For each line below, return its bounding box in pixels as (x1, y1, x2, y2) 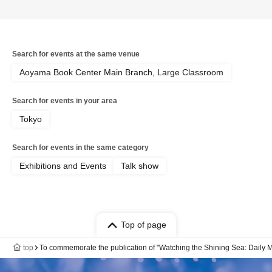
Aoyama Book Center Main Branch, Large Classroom (19, 67, 223, 78)
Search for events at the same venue (12, 50, 140, 59)
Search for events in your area (12, 97, 117, 106)
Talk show (121, 161, 158, 171)
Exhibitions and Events (19, 161, 106, 171)
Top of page (120, 220, 166, 230)
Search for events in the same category (12, 143, 149, 152)
